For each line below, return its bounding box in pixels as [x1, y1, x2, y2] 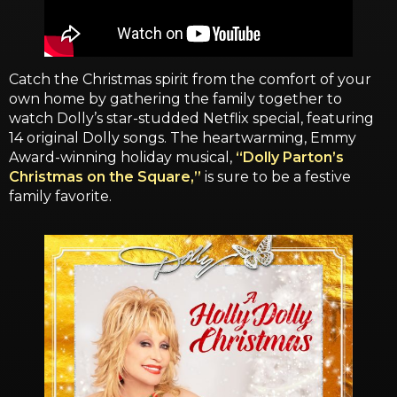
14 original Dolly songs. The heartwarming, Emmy [9, 129, 356, 147]
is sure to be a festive [201, 168, 351, 186]
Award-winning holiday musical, [9, 149, 236, 167]
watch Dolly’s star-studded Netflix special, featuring [9, 110, 374, 128]
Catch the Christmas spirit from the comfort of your [9, 71, 371, 89]
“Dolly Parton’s [236, 149, 344, 167]
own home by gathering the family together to [9, 90, 342, 108]
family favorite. [9, 188, 112, 206]
